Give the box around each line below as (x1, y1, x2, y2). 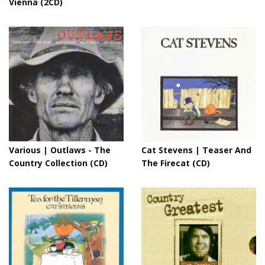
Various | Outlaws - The (9, 144, 111, 156)
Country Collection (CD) (9, 157, 108, 169)
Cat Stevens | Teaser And (141, 144, 251, 156)
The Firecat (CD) (141, 157, 210, 169)
